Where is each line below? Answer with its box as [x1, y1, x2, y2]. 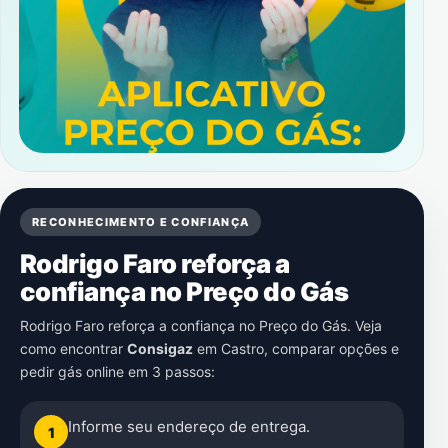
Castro [221, 340, 264, 357]
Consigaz [127, 340, 193, 357]
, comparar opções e [264, 340, 399, 357]
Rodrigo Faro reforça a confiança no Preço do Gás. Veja [20, 317, 382, 334]
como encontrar [20, 340, 127, 357]
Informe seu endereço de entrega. [68, 417, 310, 436]
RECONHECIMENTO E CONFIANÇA [32, 215, 250, 229]
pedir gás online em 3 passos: [20, 363, 215, 380]
